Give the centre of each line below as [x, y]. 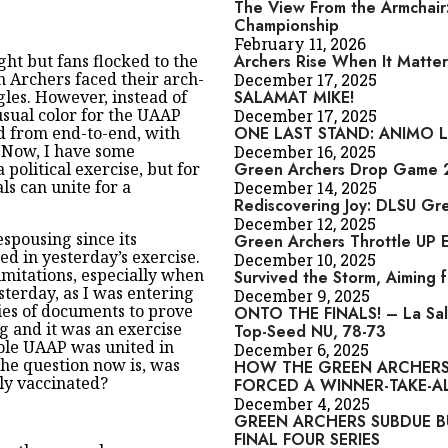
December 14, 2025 [305, 187]
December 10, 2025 [305, 259]
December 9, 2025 [302, 295]
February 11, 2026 [300, 43]
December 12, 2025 [305, 223]
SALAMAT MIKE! [294, 97]
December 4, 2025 [302, 403]
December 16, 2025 [305, 151]
